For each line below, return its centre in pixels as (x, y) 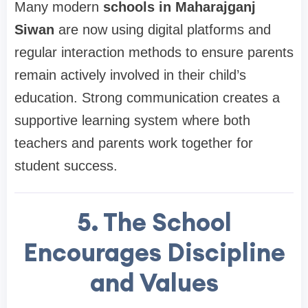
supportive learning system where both (132, 120)
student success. (66, 165)
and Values (154, 282)
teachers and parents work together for (134, 143)
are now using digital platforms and (163, 29)
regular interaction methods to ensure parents (154, 52)
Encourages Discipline (154, 252)
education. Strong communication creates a (147, 97)
